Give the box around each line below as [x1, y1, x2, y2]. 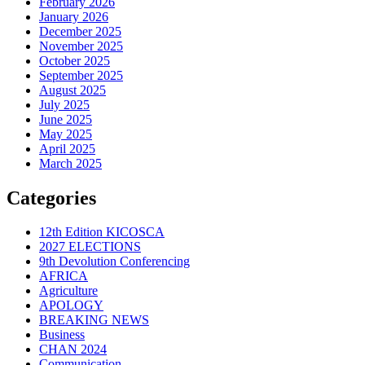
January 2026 [39, 9, 108, 24]
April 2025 [39, 141, 95, 156]
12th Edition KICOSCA [39, 225, 165, 240]
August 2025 [39, 82, 106, 97]
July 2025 [39, 97, 90, 112]
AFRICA [39, 269, 88, 284]
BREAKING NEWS [39, 313, 149, 328]
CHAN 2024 [39, 342, 107, 357]
